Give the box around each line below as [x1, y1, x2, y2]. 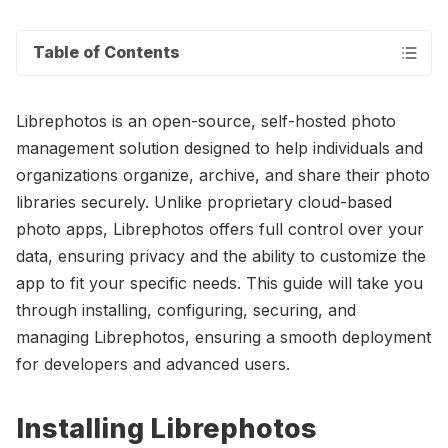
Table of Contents [33, 42, 180, 63]
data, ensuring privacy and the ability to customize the [16, 245, 426, 266]
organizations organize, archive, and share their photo [16, 164, 430, 185]
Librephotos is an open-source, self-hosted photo [16, 110, 396, 131]
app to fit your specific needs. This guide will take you [16, 272, 423, 293]
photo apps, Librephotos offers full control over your [16, 218, 424, 239]
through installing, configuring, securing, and [16, 299, 356, 320]
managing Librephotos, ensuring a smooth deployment [16, 326, 431, 347]
